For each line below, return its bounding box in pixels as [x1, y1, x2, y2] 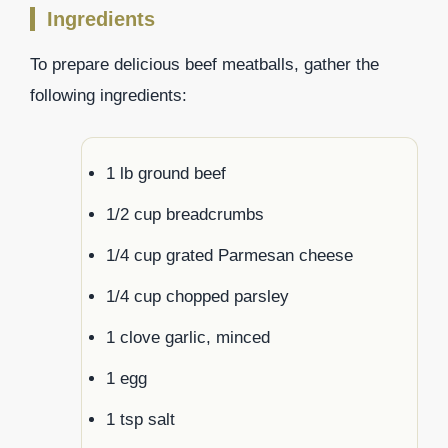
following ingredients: [30, 86, 187, 106]
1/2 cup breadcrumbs [106, 204, 264, 224]
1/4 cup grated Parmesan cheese [106, 245, 353, 265]
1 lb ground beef [106, 163, 226, 183]
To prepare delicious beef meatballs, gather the [30, 55, 379, 75]
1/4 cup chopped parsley [106, 286, 289, 306]
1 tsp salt [106, 409, 175, 429]
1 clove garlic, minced [106, 327, 270, 347]
